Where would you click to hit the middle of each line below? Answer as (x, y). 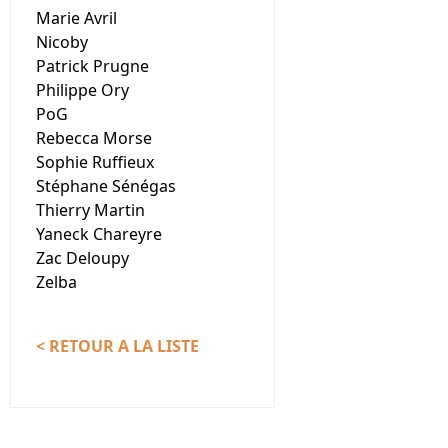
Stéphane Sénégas (106, 186)
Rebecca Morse (94, 138)
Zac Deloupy (82, 258)
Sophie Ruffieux (95, 162)
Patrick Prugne (92, 66)
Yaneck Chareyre (99, 234)
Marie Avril (76, 18)
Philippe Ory (82, 90)
